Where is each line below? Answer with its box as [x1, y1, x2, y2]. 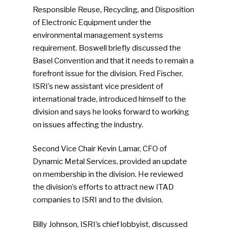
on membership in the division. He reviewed [33, 170, 184, 179]
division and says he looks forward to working [33, 107, 190, 117]
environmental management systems [33, 30, 164, 40]
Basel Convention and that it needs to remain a [33, 56, 194, 65]
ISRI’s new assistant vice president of [33, 81, 164, 91]
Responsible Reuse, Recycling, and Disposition [33, 5, 195, 14]
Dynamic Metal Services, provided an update [33, 157, 188, 167]
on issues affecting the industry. [33, 120, 144, 129]
